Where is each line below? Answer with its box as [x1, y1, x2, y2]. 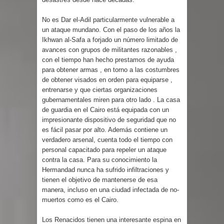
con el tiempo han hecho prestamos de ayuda [42, 55, 174, 63]
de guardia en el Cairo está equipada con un [42, 105, 169, 113]
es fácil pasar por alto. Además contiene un [42, 125, 167, 133]
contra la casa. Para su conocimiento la [42, 155, 157, 163]
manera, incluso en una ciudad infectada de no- [42, 185, 179, 193]
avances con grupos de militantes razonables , [42, 45, 177, 53]
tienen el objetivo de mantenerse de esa [42, 175, 157, 183]
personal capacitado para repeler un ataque [42, 145, 166, 153]
